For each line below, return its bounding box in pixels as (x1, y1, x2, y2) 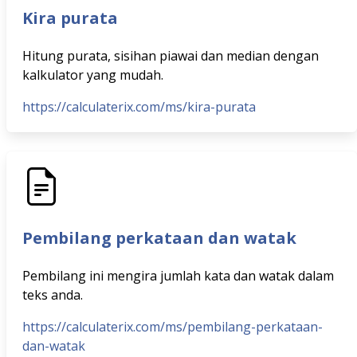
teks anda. (22, 286, 83, 304)
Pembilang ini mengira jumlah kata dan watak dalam (22, 267, 334, 284)
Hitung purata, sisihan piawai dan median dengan (22, 47, 319, 65)
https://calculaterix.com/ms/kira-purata (22, 98, 256, 116)
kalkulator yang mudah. (22, 66, 163, 84)
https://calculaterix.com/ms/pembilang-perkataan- (22, 318, 323, 335)
